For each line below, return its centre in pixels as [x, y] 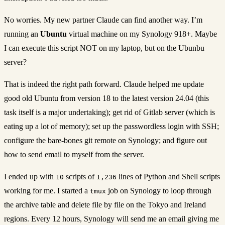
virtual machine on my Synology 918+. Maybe [142, 34]
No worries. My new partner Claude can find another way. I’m [103, 20]
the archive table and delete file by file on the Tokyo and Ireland [105, 204]
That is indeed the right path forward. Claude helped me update [104, 84]
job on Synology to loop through [159, 190]
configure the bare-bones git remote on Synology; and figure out [105, 140]
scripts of [80, 176]
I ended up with [30, 176]
